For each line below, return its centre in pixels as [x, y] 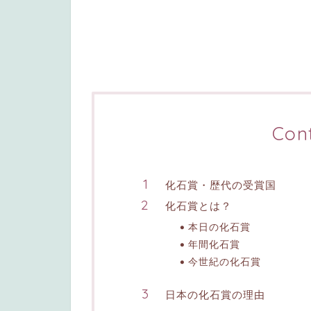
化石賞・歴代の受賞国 [221, 185]
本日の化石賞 [219, 226]
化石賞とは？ [199, 205]
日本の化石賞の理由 [215, 294]
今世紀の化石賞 [225, 261]
